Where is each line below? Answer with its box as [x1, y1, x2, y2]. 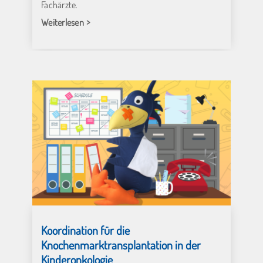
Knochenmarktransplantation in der [41, 237, 201, 252]
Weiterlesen [41, 16, 84, 28]
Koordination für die [41, 222, 130, 238]
